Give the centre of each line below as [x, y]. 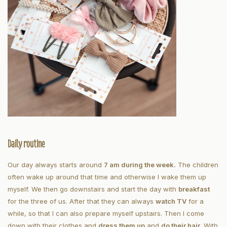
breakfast [194, 189]
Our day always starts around [56, 165]
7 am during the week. [140, 165]
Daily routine [27, 144]
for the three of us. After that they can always [82, 201]
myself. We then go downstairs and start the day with [93, 189]
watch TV [171, 201]
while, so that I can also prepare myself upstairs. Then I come [106, 214]
